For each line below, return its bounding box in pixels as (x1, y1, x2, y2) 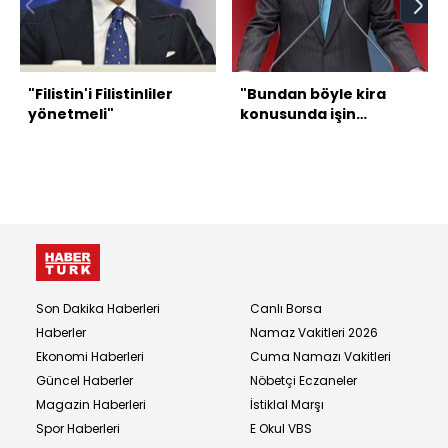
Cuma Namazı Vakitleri (250, 347, 391, 365)
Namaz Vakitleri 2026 (250, 323, 378, 341)
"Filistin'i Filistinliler (28, 83, 173, 104)
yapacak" (240, 143, 314, 164)
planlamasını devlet (240, 123, 394, 144)
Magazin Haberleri (36, 395, 146, 413)
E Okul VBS (250, 419, 312, 437)
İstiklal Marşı (250, 395, 324, 413)
